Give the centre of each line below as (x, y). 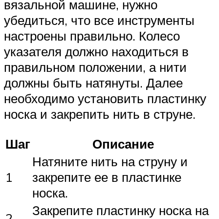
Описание (123, 143)
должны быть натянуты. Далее (93, 82)
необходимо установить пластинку (105, 98)
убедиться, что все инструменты (99, 20)
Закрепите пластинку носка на (120, 210)
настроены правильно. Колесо (92, 35)
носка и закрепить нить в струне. (100, 114)
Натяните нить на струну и (110, 161)
